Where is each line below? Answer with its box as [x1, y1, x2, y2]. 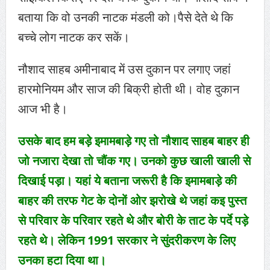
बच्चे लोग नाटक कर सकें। [17, 29, 130, 46]
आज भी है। [17, 101, 67, 118]
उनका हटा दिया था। [17, 252, 106, 269]
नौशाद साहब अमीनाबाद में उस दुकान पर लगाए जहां [17, 61, 231, 78]
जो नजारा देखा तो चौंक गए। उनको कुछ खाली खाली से [17, 152, 251, 169]
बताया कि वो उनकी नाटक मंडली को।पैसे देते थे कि [17, 9, 233, 26]
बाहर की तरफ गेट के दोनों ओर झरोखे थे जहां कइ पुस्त [17, 192, 246, 209]
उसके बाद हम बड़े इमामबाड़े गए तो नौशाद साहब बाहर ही [17, 133, 250, 149]
